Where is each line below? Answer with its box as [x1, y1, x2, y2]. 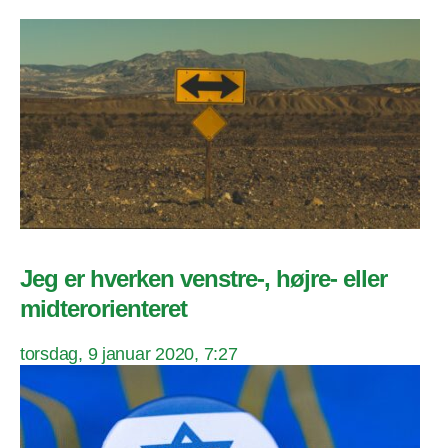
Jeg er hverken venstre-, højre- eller [20, 265, 388, 293]
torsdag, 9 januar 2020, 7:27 [20, 344, 238, 365]
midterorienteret [20, 295, 188, 323]
